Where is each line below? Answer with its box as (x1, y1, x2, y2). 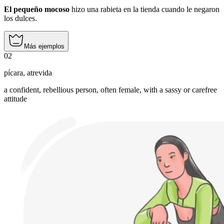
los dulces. (4, 14, 37, 23)
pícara (4, 68, 23, 77)
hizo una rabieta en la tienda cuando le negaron (69, 5, 219, 14)
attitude (4, 94, 27, 103)
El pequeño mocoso (4, 5, 69, 14)
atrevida (27, 68, 52, 77)
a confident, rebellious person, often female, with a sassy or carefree (4, 85, 217, 94)
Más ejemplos (24, 42, 64, 50)
